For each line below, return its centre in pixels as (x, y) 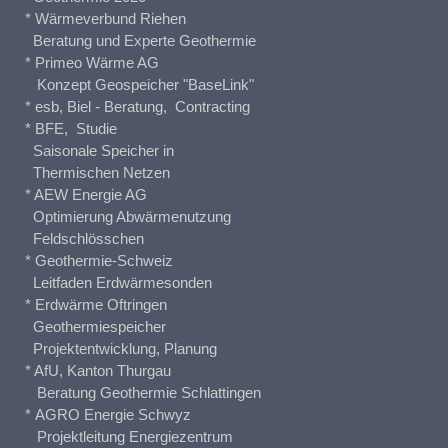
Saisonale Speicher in (101, 151)
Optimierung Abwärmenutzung (128, 217)
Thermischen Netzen (97, 173)
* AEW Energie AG (86, 195)
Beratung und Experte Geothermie (140, 41)
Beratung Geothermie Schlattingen (143, 393)
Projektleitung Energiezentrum (129, 437)
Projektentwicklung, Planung (121, 349)
